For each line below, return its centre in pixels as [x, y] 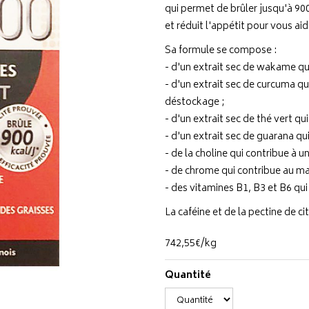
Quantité [188, 276]
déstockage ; [195, 102]
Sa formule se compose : [221, 51]
